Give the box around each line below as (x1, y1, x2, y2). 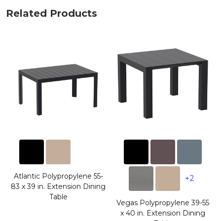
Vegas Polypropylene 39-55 (116, 198, 209, 207)
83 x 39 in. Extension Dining (11, 182, 106, 191)
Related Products (6, 7, 97, 19)
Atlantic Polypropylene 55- (13, 171, 103, 181)
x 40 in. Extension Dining (120, 208, 205, 218)
